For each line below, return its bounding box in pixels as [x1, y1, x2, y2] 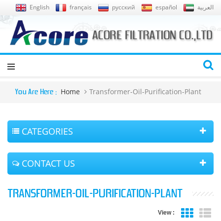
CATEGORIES [22, 125, 73, 137]
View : [158, 209, 175, 217]
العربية [197, 3, 214, 11]
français [70, 3, 92, 11]
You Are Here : [15, 87, 57, 96]
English [30, 3, 49, 11]
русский [112, 3, 135, 11]
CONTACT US [22, 157, 75, 169]
